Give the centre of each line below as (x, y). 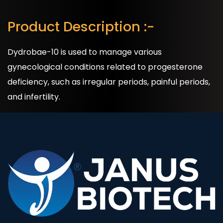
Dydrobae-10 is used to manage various (85, 52)
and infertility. (34, 97)
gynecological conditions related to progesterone (105, 67)
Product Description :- (81, 27)
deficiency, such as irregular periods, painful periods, (109, 82)
